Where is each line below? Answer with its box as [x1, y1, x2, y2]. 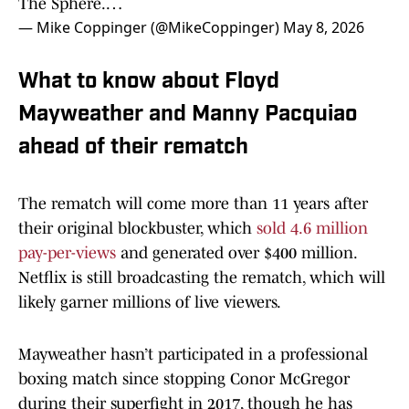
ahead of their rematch [18, 137, 248, 160]
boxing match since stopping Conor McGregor [18, 370, 350, 389]
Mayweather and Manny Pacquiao [18, 104, 357, 127]
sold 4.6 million [257, 219, 368, 238]
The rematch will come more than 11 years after [18, 194, 368, 214]
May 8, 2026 [283, 17, 364, 38]
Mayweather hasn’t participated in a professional [18, 345, 368, 364]
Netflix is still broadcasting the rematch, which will [18, 268, 385, 288]
